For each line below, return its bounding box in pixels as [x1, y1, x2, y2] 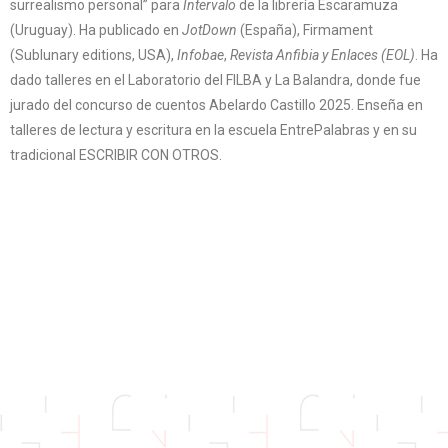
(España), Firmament [240, 21, 373, 38]
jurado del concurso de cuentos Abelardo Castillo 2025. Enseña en [10, 96, 423, 113]
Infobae [177, 46, 224, 63]
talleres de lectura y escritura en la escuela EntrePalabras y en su [10, 121, 417, 138]
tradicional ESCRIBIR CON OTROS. [10, 146, 222, 163]
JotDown [182, 21, 240, 38]
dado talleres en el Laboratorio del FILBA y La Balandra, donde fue [10, 71, 421, 88]
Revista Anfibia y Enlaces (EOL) [227, 46, 415, 63]
